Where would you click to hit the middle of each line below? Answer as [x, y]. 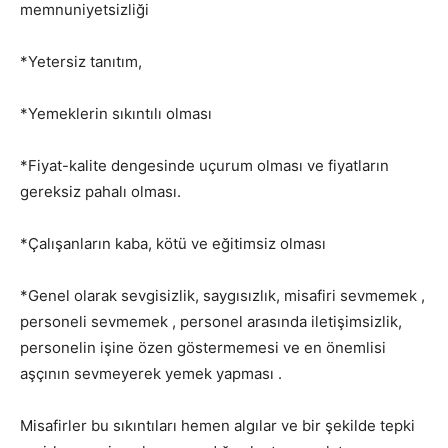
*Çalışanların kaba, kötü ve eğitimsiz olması [173, 243]
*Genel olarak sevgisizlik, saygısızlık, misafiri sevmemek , [222, 295]
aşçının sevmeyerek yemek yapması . [151, 373]
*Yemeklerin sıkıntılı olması [116, 113]
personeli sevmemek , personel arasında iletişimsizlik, [211, 321]
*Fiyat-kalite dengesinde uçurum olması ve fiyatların [204, 165]
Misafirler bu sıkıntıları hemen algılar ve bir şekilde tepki [217, 425]
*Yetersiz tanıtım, [81, 61]
